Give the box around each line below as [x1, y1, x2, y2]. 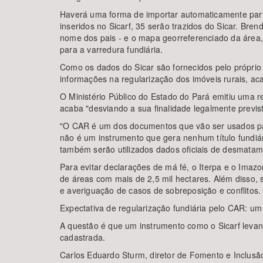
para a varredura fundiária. [60, 43, 163, 55]
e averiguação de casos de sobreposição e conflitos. [60, 184, 261, 196]
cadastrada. [60, 231, 106, 243]
